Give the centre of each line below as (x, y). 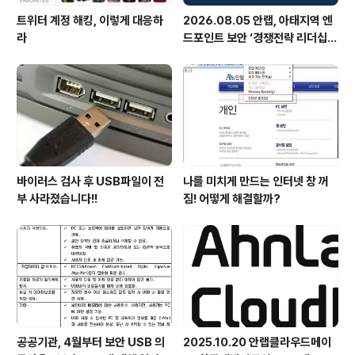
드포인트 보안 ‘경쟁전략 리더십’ (257, 38)
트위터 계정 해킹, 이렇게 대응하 (90, 20)
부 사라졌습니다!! (57, 199)
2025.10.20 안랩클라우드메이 (257, 343)
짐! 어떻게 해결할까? (232, 199)
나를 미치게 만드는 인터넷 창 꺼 (256, 182)
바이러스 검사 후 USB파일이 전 (90, 182)
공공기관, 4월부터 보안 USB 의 (91, 343)
